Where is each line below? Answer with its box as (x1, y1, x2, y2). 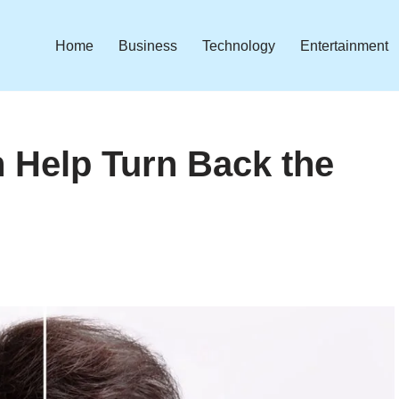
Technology (202, 37, 275, 53)
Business (118, 37, 177, 53)
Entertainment (300, 37, 388, 53)
